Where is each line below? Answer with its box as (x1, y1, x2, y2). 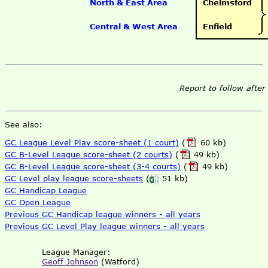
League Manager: (42, 247, 111, 257)
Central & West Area (89, 22, 178, 31)
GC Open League (5, 197, 71, 208)
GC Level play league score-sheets (5, 173, 143, 184)
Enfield (202, 22, 232, 31)
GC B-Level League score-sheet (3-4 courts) (5, 162, 181, 172)
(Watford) (98, 257, 139, 267)
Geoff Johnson (42, 257, 98, 267)
